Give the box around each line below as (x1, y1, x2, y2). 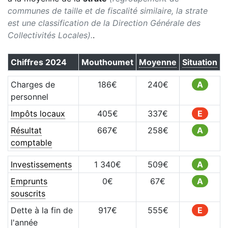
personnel (10, 92, 48, 102)
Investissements (10, 159, 72, 169)
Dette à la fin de (10, 205, 73, 215)
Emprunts (10, 176, 47, 186)
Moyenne (139, 57, 177, 67)
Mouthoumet (81, 57, 133, 67)
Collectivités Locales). (8, 30, 93, 40)
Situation (182, 57, 217, 67)
